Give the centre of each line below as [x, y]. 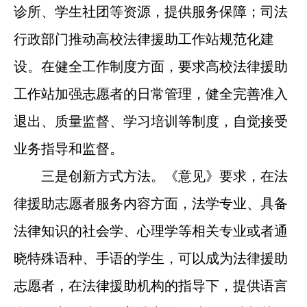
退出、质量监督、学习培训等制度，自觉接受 [150, 121]
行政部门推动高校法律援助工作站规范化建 [144, 39]
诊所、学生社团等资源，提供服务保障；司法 [150, 11]
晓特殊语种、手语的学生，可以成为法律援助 [150, 258]
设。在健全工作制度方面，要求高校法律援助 [150, 66]
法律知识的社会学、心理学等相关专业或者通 [150, 231]
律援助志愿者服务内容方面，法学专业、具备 [150, 203]
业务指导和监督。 [68, 148]
